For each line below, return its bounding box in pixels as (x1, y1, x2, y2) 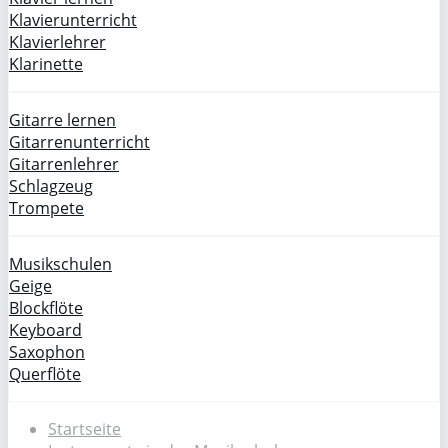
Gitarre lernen (9, 109, 116, 131)
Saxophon (9, 341, 85, 363)
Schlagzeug (9, 175, 93, 197)
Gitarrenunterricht (9, 131, 150, 153)
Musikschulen (9, 253, 112, 275)
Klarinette (9, 53, 83, 75)
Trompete (9, 197, 84, 219)
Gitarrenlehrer (9, 153, 119, 175)
